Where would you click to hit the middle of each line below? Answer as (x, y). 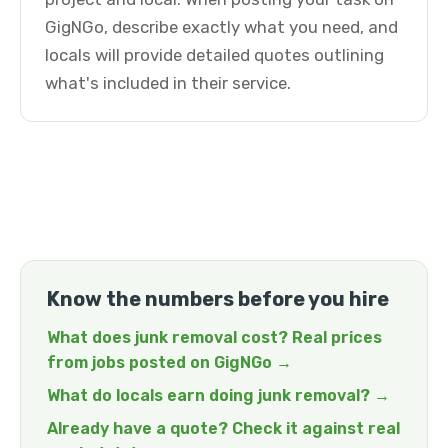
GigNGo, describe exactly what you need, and (221, 27)
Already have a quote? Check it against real (223, 428)
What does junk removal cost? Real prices (214, 337)
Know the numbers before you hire (218, 299)
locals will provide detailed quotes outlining (214, 55)
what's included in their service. (168, 83)
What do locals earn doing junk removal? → (218, 395)
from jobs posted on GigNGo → (169, 362)
